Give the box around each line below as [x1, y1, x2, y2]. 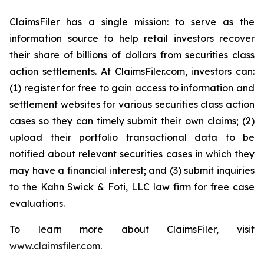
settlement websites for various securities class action [9, 98, 255, 110]
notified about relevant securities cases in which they [9, 148, 255, 160]
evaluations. [9, 197, 65, 209]
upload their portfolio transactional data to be [9, 131, 255, 143]
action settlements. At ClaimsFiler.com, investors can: [9, 65, 255, 77]
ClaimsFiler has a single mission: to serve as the [9, 16, 255, 28]
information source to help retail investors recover [9, 32, 255, 44]
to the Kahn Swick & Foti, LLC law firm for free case [9, 181, 255, 193]
